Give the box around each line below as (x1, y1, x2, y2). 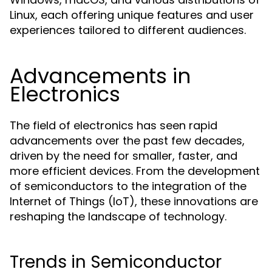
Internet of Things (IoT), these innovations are (10, 194, 258, 209)
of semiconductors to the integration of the (10, 178, 246, 194)
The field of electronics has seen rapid (10, 118, 217, 133)
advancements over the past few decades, (10, 133, 245, 148)
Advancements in (10, 61, 191, 90)
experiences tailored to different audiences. (10, 22, 246, 38)
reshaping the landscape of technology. (10, 209, 226, 224)
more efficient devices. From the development (10, 163, 260, 178)
